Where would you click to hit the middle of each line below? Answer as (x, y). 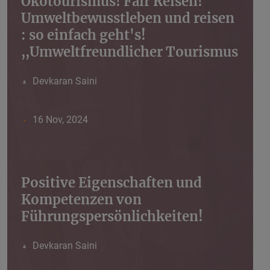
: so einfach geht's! (83, 35)
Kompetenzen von (81, 200)
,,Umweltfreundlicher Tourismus (130, 52)
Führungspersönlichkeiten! (112, 217)
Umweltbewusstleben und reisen (128, 18)
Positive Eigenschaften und (111, 183)
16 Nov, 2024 (60, 120)
